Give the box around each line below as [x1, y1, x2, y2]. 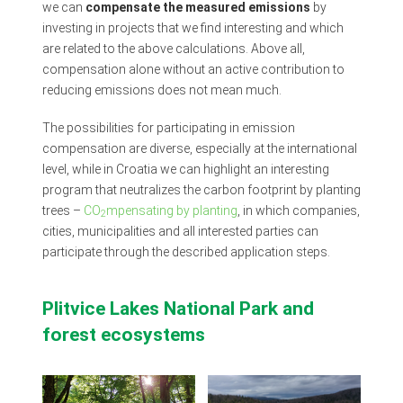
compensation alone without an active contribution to [41, 62, 345, 77]
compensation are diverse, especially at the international [41, 140, 357, 156]
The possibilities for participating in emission [41, 120, 295, 135]
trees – [41, 202, 84, 218]
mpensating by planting [105, 202, 237, 218]
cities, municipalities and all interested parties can [41, 223, 318, 238]
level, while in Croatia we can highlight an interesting [41, 161, 329, 176]
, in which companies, [237, 202, 360, 218]
